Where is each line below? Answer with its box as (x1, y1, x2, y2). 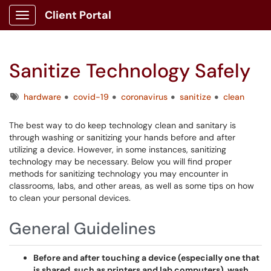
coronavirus (121, 91, 168, 102)
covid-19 (73, 91, 109, 102)
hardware (24, 91, 61, 102)
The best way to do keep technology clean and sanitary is (9, 120, 236, 131)
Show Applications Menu (22, 19, 118, 30)
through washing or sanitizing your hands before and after (9, 132, 235, 143)
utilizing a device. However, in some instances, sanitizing (9, 144, 226, 155)
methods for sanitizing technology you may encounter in (9, 168, 228, 179)
